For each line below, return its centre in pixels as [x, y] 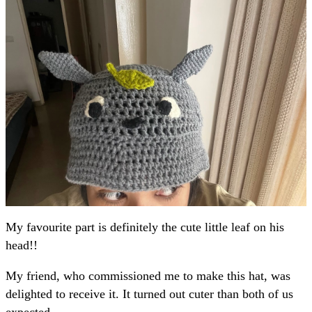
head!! [22, 245]
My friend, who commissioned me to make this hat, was [148, 275]
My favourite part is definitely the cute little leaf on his [145, 227]
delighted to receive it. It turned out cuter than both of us [149, 294]
